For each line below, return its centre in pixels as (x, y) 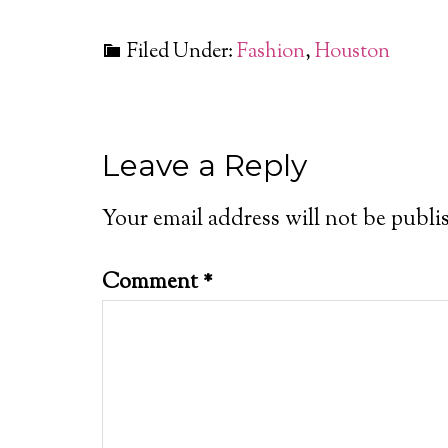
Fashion (271, 52)
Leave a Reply (204, 165)
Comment (152, 283)
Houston (352, 52)
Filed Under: (182, 52)
